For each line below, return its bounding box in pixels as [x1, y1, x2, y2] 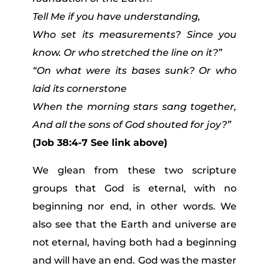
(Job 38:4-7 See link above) [32, 136, 168, 148]
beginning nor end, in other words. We [32, 200, 237, 212]
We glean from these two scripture [32, 164, 237, 176]
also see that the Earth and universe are [32, 218, 237, 230]
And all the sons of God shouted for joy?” [32, 118, 231, 130]
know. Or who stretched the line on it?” [32, 46, 222, 58]
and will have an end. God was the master [32, 254, 237, 266]
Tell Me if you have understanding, [32, 10, 201, 22]
